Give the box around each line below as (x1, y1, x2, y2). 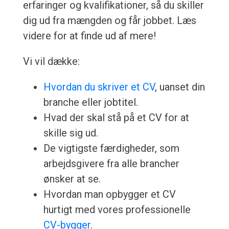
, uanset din (154, 81, 205, 94)
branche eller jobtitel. (43, 96, 138, 109)
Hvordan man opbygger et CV (43, 188, 176, 201)
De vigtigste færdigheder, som (43, 142, 179, 155)
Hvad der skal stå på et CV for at (43, 111, 189, 124)
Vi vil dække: (22, 55, 80, 68)
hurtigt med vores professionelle (43, 203, 191, 216)
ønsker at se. (43, 173, 101, 186)
